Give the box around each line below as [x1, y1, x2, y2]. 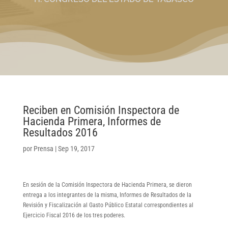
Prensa [33, 144, 53, 153]
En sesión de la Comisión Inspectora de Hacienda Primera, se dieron [22, 181, 192, 188]
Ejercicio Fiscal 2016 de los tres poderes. [22, 211, 125, 219]
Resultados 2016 [22, 126, 98, 139]
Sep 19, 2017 [58, 144, 95, 153]
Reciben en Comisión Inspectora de [22, 103, 179, 117]
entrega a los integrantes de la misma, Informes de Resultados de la [22, 191, 191, 198]
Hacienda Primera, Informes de [22, 115, 161, 128]
